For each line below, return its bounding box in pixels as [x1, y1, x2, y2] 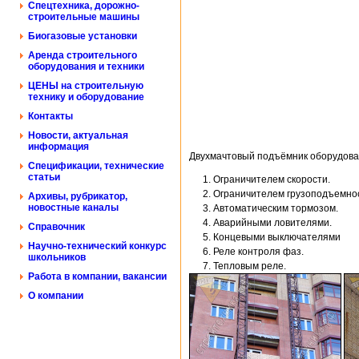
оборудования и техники [28, 61, 144, 72]
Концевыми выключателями [213, 231, 341, 243]
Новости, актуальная [28, 130, 128, 141]
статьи [28, 171, 60, 183]
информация [28, 141, 89, 152]
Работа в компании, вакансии [28, 271, 167, 282]
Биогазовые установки [28, 30, 137, 42]
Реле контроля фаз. [213, 245, 304, 257]
